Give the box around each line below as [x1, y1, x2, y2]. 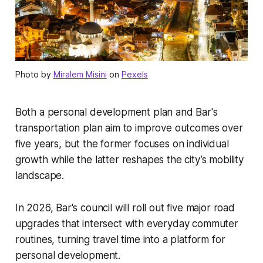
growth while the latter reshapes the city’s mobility [15, 153, 244, 166]
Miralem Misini [53, 69, 107, 79]
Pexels [121, 69, 148, 79]
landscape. [15, 169, 65, 181]
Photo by [15, 69, 53, 79]
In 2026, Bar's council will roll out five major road [15, 201, 235, 214]
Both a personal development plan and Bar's [15, 106, 218, 118]
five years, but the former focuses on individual [15, 137, 229, 150]
